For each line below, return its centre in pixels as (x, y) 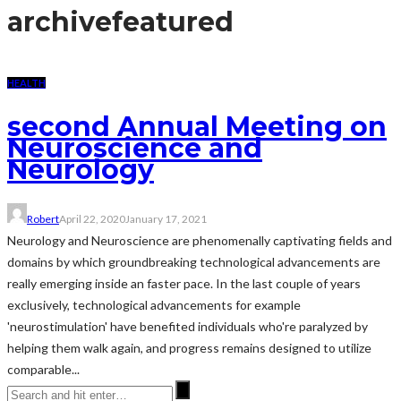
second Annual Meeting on (197, 126)
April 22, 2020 (92, 218)
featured (173, 21)
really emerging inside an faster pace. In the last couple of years (184, 283)
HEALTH (26, 82)
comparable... (43, 369)
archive (60, 21)
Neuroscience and (135, 148)
